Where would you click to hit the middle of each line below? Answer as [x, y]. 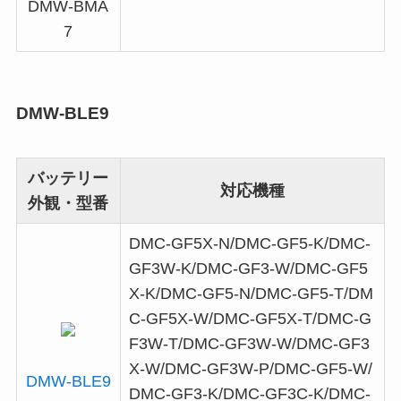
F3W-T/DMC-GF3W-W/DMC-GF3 [249, 343]
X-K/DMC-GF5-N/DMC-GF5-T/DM [251, 293]
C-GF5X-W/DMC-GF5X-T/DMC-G [250, 318]
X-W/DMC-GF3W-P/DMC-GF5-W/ [250, 368]
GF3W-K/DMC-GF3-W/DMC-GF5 [248, 268]
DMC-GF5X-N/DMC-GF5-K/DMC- [249, 243]
